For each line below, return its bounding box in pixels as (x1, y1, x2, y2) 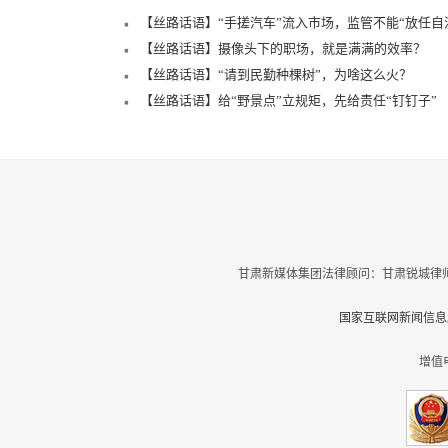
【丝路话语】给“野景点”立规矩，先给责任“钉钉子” (140, 92, 437, 108)
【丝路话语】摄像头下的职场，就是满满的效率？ (140, 40, 426, 56)
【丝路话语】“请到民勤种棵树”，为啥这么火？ (140, 66, 412, 82)
